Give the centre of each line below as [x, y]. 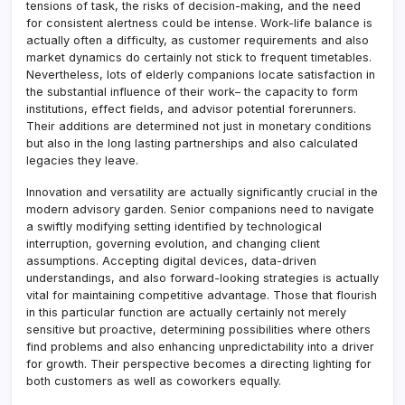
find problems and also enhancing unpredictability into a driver [200, 346]
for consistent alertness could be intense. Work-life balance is [199, 23]
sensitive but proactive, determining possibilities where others [198, 329]
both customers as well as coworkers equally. [154, 381]
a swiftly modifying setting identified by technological [174, 226]
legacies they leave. [82, 160]
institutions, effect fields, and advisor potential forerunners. [191, 108]
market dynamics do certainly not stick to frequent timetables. [199, 57]
